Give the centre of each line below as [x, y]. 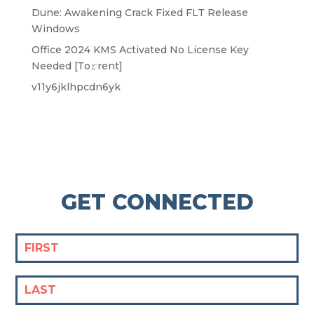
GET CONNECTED [157, 202]
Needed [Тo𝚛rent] [77, 66]
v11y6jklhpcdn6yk [76, 87]
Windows [55, 29]
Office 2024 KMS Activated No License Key [140, 50]
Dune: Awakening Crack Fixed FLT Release [139, 13]
